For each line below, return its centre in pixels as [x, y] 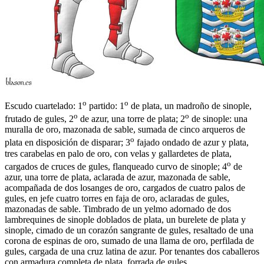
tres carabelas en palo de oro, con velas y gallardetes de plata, [118, 153]
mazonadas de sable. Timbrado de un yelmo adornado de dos [118, 209]
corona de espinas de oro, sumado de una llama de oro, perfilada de [129, 241]
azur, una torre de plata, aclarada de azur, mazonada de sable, [118, 177]
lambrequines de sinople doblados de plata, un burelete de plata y [125, 220]
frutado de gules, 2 [39, 119]
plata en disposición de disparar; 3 [67, 143]
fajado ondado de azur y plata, [192, 143]
